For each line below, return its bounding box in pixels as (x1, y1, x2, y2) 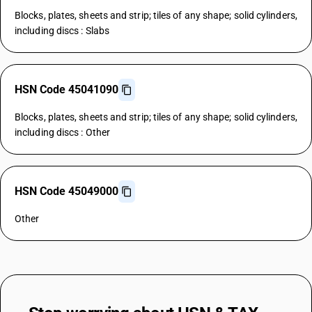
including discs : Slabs (15, 25, 109, 36)
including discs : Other (15, 127, 110, 138)
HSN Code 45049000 (15, 185, 118, 198)
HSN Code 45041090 (15, 83, 118, 96)
